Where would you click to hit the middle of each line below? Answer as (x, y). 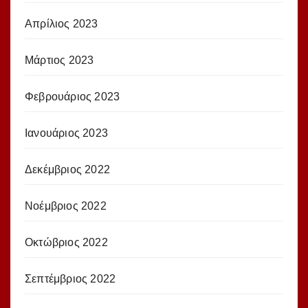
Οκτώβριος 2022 (66, 242)
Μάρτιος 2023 (59, 60)
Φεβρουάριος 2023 (73, 96)
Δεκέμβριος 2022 (67, 169)
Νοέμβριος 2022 (66, 206)
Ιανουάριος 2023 (66, 133)
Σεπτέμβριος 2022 (70, 278)
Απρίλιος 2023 (62, 23)
